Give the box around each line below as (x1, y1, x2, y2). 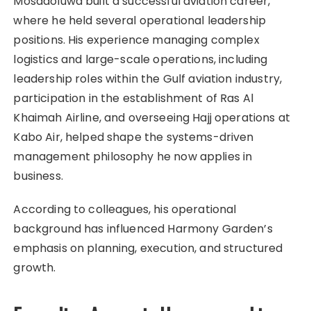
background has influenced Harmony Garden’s (13, 220, 273, 237)
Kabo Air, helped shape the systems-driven (13, 128, 254, 145)
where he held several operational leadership (13, 12, 267, 28)
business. (13, 167, 63, 184)
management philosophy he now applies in (13, 148, 253, 165)
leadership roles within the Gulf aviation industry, (13, 70, 283, 87)
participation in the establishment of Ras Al (13, 90, 254, 106)
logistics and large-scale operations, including (13, 51, 268, 67)
